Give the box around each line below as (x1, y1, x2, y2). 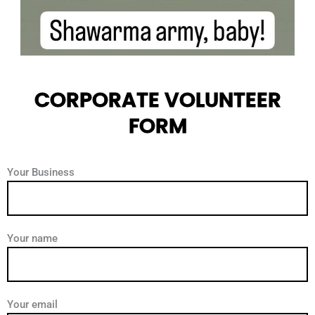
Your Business (7, 166, 75, 179)
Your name (7, 232, 58, 245)
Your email (7, 297, 58, 311)
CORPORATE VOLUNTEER (34, 86, 281, 115)
